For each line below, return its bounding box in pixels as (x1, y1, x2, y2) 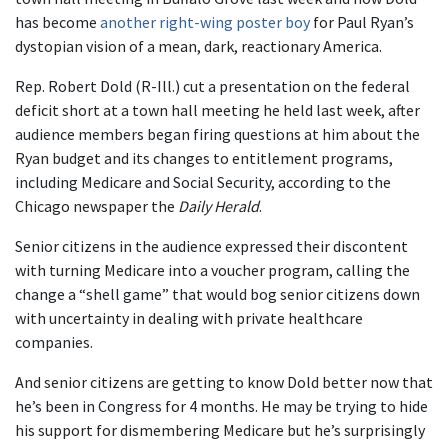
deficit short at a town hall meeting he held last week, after (15, 100, 420, 120)
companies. (15, 332, 93, 352)
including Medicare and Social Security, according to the (15, 172, 391, 192)
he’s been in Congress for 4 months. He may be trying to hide (15, 396, 428, 416)
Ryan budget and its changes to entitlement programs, (15, 148, 393, 168)
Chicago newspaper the (15, 196, 178, 216)
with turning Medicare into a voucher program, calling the (15, 260, 410, 280)
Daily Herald (178, 196, 259, 216)
